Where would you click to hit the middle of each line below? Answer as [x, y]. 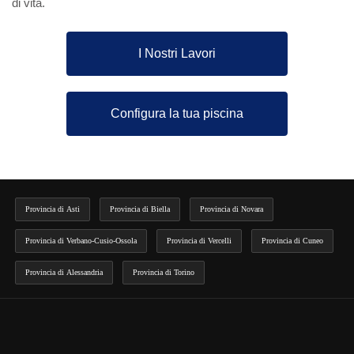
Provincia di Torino [164, 272]
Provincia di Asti [53, 209]
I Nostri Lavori [177, 53]
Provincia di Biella [140, 209]
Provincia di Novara [232, 209]
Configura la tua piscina [177, 113]
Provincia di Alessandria [64, 272]
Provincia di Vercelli [199, 240]
